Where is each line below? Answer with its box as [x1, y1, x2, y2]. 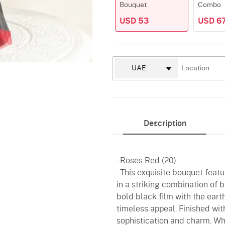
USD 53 [120, 17, 149, 25]
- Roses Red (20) [117, 157, 176, 165]
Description [143, 120, 186, 128]
